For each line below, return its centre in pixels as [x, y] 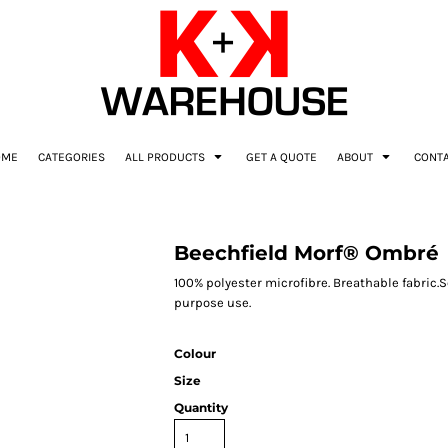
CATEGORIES [71, 157]
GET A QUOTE [281, 157]
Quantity [201, 407]
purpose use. [212, 302]
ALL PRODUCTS [166, 157]
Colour [195, 353]
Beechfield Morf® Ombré [306, 253]
